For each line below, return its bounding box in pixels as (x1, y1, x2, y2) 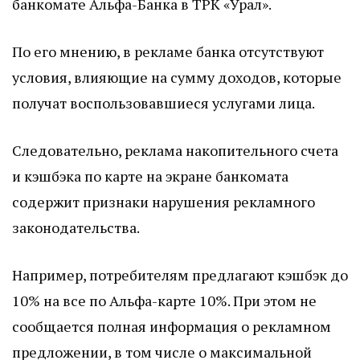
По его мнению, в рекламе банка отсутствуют (12, 42, 324, 62)
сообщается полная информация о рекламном (12, 317, 331, 337)
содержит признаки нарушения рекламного (12, 192, 315, 212)
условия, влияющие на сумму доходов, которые (12, 67, 342, 88)
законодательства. (12, 218, 140, 238)
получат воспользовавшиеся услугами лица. (12, 93, 315, 113)
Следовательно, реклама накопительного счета (12, 141, 338, 161)
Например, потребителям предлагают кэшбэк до (12, 265, 348, 285)
